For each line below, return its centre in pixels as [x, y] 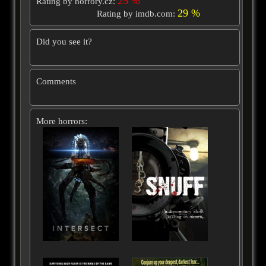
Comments [56, 81]
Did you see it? [64, 42]
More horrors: [61, 121]
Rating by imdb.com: [137, 14]
